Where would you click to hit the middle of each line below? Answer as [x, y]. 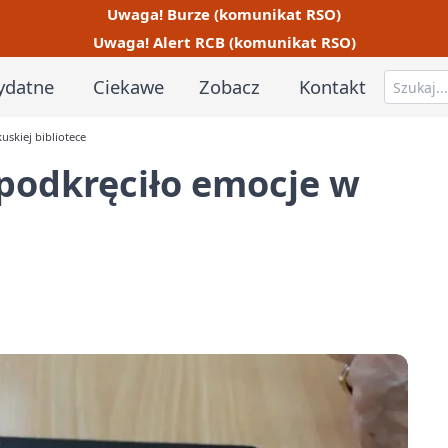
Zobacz [230, 86]
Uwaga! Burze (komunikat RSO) [224, 13]
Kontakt [333, 86]
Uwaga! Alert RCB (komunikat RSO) [224, 42]
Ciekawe [128, 86]
